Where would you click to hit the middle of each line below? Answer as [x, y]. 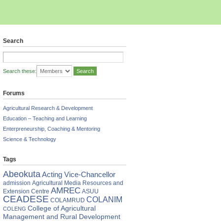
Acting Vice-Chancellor [79, 175]
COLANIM [104, 200]
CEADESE [26, 199]
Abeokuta [22, 174]
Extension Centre [26, 191]
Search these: [20, 71]
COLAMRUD [68, 200]
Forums [14, 93]
